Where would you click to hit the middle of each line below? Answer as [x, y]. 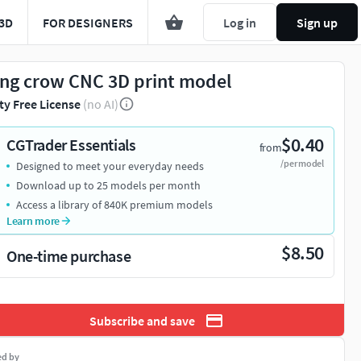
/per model [302, 163]
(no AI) [101, 104]
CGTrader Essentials [71, 145]
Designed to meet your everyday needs [110, 166]
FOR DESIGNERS [88, 22]
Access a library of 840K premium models [114, 205]
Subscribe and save [142, 320]
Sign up [317, 22]
